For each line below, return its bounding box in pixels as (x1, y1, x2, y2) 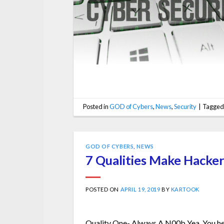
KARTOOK (170, 185, 199, 192)
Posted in (83, 102, 110, 111)
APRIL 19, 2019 (120, 185, 160, 192)
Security (174, 102, 197, 111)
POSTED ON (85, 185, 120, 192)
